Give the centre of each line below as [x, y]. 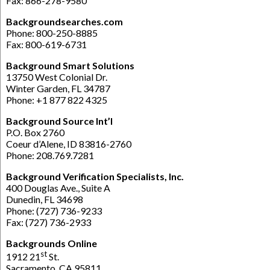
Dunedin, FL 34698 [45, 199]
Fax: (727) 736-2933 [49, 222]
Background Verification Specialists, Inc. [95, 176]
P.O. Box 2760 [35, 132]
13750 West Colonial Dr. [57, 77]
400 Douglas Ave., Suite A [58, 187]
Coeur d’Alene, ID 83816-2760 [69, 143]
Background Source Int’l [59, 121]
